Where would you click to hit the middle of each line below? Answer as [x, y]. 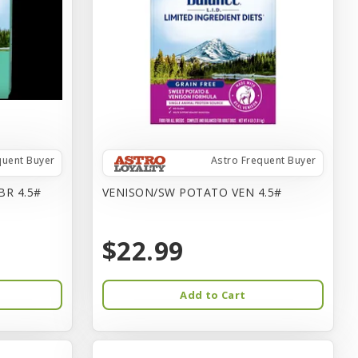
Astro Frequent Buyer [263, 160]
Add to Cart [213, 294]
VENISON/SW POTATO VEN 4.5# [192, 192]
